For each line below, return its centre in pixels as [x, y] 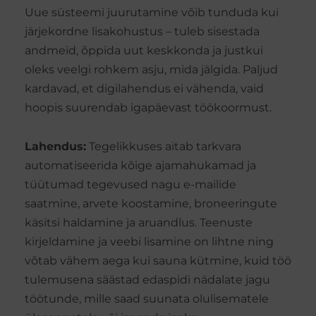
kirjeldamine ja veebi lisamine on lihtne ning [149, 242]
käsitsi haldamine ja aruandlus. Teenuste [139, 223]
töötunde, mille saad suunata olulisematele [147, 299]
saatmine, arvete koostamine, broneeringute [151, 204]
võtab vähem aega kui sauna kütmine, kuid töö [158, 261]
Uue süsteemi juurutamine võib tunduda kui [152, 13]
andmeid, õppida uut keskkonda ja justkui [144, 51]
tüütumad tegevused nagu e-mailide [130, 185]
